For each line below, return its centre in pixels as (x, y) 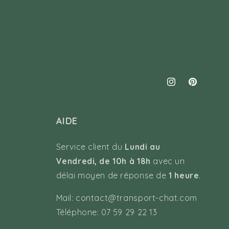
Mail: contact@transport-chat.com (127, 198)
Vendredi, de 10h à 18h (103, 161)
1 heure (184, 176)
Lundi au (143, 147)
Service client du (90, 147)
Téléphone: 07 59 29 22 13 (107, 212)
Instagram (185, 87)
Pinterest (203, 87)
